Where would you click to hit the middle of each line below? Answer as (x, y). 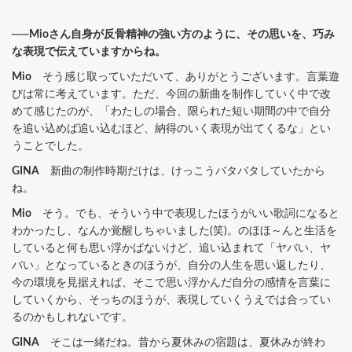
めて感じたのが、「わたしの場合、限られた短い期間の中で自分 (171, 111)
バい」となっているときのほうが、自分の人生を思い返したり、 (171, 265)
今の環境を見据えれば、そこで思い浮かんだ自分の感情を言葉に (171, 282)
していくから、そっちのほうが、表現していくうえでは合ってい (171, 300)
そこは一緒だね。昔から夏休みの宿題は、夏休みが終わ (182, 342)
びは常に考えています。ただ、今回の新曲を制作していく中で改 (171, 94)
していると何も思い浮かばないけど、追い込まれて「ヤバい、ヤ (171, 248)
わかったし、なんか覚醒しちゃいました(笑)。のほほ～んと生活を (174, 231)
